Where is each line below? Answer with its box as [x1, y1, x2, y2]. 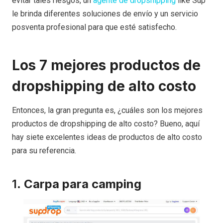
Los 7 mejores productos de [12, 57, 201, 74]
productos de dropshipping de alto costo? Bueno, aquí [12, 119, 200, 129]
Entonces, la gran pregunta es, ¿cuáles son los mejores [12, 106, 203, 115]
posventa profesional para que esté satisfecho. [12, 22, 177, 32]
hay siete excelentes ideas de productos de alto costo [12, 132, 202, 142]
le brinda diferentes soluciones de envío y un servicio [12, 9, 198, 19]
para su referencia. [12, 146, 76, 156]
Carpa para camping [24, 177, 141, 192]
